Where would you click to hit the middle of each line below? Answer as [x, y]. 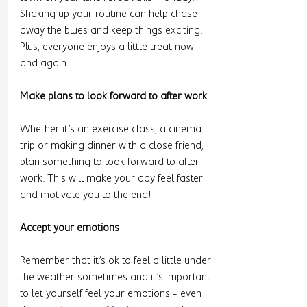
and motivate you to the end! [87, 194]
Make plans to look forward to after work [115, 96]
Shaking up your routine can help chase [110, 13]
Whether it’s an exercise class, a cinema [112, 128]
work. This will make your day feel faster [113, 178]
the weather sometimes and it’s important [116, 277]
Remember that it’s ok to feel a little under [117, 260]
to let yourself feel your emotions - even [112, 293]
